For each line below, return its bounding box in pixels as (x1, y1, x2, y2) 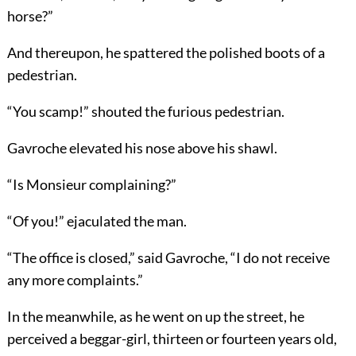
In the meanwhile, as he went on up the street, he (6, 307, 304, 325)
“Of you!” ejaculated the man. (6, 211, 187, 230)
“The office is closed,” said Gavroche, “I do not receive (6, 248, 330, 266)
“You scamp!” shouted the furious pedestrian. (6, 102, 284, 120)
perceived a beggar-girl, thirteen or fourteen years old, (6, 329, 337, 347)
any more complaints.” (6, 270, 143, 288)
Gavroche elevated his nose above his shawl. (6, 138, 277, 157)
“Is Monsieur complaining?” (6, 175, 176, 193)
